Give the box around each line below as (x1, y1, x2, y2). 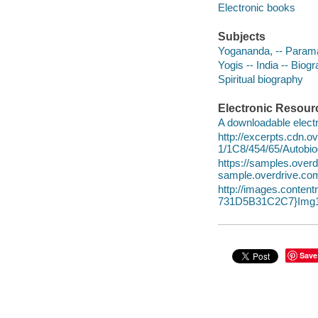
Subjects (217, 31, 265, 43)
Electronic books (217, 1, 295, 14)
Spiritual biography (217, 72, 303, 85)
